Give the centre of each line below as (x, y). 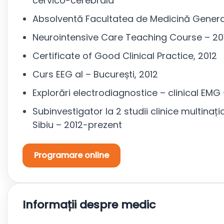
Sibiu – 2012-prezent (77, 125)
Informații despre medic (89, 205)
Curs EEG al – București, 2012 (95, 74)
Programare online (71, 155)
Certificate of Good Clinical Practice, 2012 (125, 56)
